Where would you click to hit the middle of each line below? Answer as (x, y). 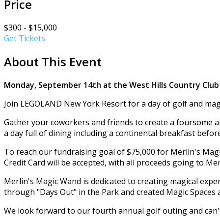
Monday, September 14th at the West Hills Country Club (111, 85)
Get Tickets (25, 39)
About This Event (53, 62)
